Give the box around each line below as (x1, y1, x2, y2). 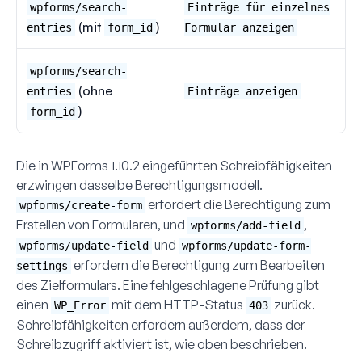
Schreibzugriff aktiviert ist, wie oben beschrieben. (16, 335, 307, 352)
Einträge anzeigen (187, 84, 297, 98)
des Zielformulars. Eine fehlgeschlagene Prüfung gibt (16, 276, 319, 293)
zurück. (271, 296, 315, 313)
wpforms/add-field (191, 218, 301, 232)
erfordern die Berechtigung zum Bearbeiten (71, 256, 325, 273)
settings (16, 259, 68, 272)
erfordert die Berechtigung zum (145, 196, 330, 213)
